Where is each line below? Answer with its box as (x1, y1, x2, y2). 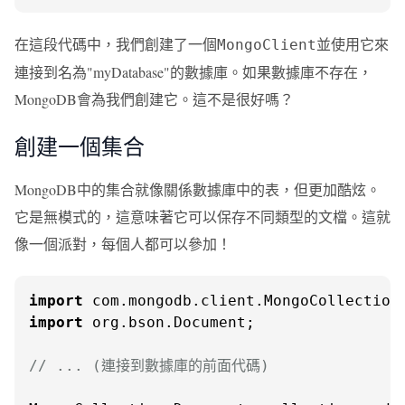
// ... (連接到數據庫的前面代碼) (29, 357, 269, 374)
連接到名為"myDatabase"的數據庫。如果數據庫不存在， (14, 62, 372, 81)
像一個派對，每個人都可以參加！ (14, 234, 231, 253)
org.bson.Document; (83, 314, 255, 331)
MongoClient (217, 36, 316, 53)
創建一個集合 (14, 132, 145, 161)
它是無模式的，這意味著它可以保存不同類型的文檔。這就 (14, 207, 391, 226)
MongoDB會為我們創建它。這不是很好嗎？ (14, 89, 294, 108)
